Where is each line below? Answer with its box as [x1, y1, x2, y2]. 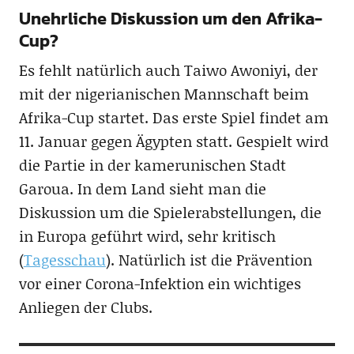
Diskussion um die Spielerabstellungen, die [18, 201, 322, 223]
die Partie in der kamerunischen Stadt [18, 153, 286, 175]
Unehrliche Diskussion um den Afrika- [18, 5, 322, 32]
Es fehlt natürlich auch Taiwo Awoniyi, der [18, 58, 318, 81]
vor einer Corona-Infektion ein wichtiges [18, 272, 301, 294]
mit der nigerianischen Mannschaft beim [18, 82, 309, 104]
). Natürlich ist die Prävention [105, 248, 312, 270]
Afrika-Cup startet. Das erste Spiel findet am [18, 106, 329, 128]
